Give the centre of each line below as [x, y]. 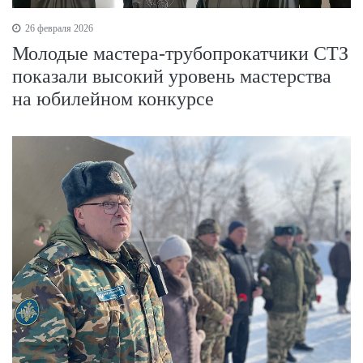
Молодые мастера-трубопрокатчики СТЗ [180, 54]
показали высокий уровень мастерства [172, 77]
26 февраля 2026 [58, 29]
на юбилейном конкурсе [113, 99]
